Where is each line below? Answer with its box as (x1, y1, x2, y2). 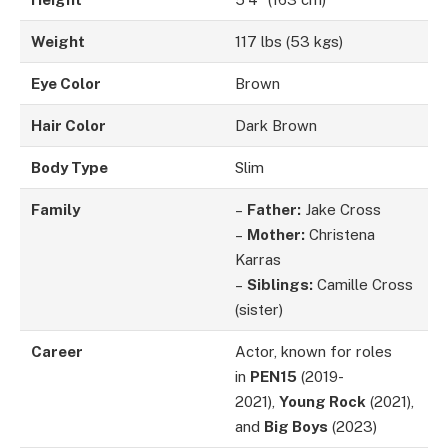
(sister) (235, 300, 284, 318)
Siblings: (247, 275, 314, 293)
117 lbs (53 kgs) (235, 32, 344, 50)
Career (31, 342, 84, 360)
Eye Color (31, 74, 102, 92)
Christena (305, 225, 376, 243)
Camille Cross (313, 275, 414, 293)
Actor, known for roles (235, 342, 393, 360)
